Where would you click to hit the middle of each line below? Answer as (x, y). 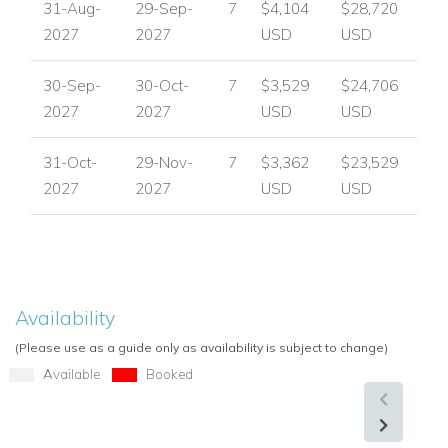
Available (71, 373)
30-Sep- (72, 85)
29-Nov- (164, 162)
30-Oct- (162, 85)
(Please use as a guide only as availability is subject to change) (201, 347)
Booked (169, 373)
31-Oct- (70, 162)
